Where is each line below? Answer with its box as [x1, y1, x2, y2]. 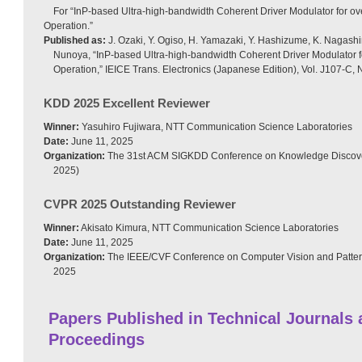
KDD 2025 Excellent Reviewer [44, 95, 210, 110]
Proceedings [48, 330, 145, 348]
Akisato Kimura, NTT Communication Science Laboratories [79, 221, 339, 234]
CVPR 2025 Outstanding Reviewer [44, 196, 236, 211]
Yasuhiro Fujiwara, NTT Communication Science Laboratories [79, 120, 352, 133]
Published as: [44, 34, 106, 46]
